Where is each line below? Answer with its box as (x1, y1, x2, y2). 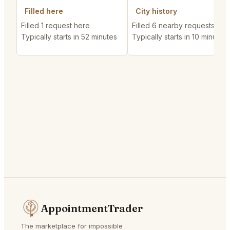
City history (136, 7, 177, 16)
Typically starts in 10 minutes (132, 32, 227, 42)
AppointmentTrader (41, 202, 143, 215)
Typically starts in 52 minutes (21, 32, 117, 42)
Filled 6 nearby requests (132, 21, 215, 30)
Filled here (25, 7, 63, 16)
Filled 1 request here (21, 21, 90, 30)
